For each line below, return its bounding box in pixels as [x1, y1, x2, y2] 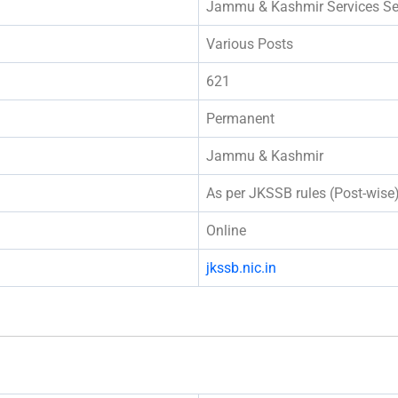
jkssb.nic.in [206, 259, 276, 276]
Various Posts [206, 35, 293, 52]
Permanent [206, 109, 275, 127]
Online [206, 221, 246, 239]
